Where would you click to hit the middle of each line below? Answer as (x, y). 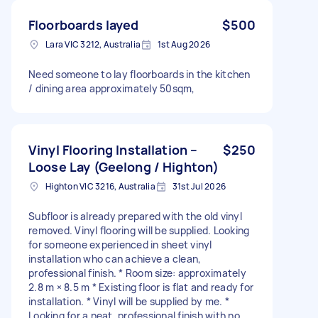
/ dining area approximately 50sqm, (112, 88)
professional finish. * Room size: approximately (137, 273)
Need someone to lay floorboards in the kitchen (139, 74)
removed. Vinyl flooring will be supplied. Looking (139, 230)
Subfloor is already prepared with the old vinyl (135, 216)
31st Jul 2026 (199, 186)
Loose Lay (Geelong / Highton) (124, 166)
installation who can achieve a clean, (115, 258)
